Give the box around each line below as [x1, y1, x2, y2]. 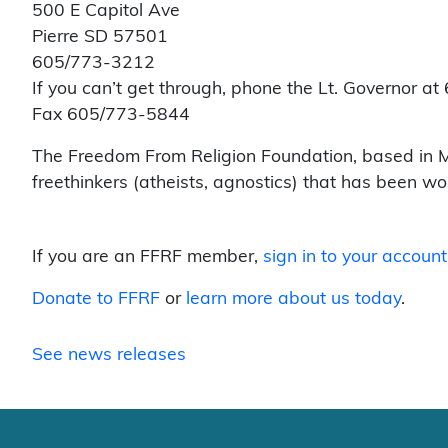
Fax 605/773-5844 [32, 105, 190, 123]
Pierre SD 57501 [32, 27, 168, 45]
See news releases [32, 345, 186, 363]
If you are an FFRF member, [32, 247, 263, 265]
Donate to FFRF [32, 289, 160, 307]
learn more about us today [186, 289, 401, 307]
